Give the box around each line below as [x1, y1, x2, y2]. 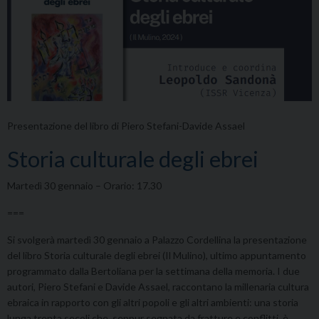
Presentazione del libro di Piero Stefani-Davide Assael [7, 120, 245, 132]
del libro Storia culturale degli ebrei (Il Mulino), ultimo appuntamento [7, 249, 306, 262]
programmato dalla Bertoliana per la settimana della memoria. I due [7, 265, 300, 278]
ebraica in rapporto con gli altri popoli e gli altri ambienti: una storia [7, 296, 298, 309]
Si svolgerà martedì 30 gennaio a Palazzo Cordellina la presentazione [7, 234, 307, 246]
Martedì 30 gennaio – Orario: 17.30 [7, 179, 162, 192]
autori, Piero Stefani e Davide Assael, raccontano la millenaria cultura [7, 281, 309, 293]
